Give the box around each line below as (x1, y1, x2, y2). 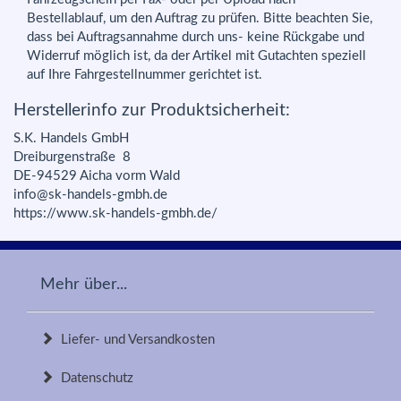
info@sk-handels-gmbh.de (13, 188, 167, 201)
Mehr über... (40, 276, 127, 293)
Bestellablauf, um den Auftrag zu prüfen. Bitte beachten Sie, (27, 11, 372, 25)
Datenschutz (54, 371, 133, 385)
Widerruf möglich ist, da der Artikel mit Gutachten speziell (27, 48, 366, 63)
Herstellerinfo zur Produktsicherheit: (13, 101, 290, 119)
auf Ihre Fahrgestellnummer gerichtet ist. (27, 67, 262, 81)
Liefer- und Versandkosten (54, 333, 215, 346)
